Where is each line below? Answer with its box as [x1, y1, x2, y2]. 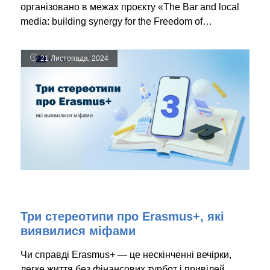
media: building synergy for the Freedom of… [20, 16, 212, 27]
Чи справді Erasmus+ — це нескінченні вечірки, [20, 250, 231, 260]
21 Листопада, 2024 [40, 54, 108, 63]
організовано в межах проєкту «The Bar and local [20, 2, 239, 13]
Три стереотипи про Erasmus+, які [20, 210, 224, 224]
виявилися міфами [20, 224, 136, 238]
